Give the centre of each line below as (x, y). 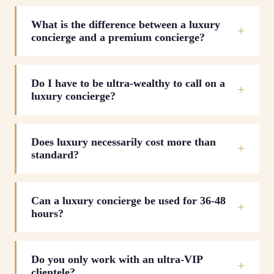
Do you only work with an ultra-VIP (117, 259)
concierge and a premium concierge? (118, 37)
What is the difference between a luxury (126, 24)
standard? (55, 155)
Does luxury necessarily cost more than (124, 142)
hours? (47, 213)
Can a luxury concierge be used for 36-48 (128, 201)
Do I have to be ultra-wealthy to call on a (128, 83)
